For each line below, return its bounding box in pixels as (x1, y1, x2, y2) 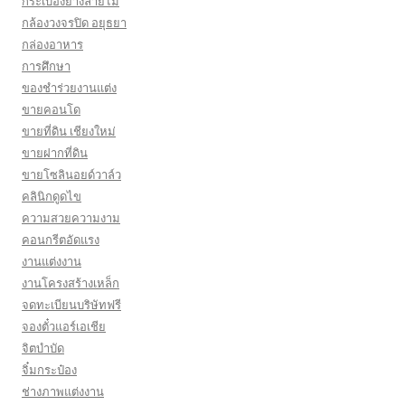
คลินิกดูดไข (22, 188, 81, 204)
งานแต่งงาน (22, 253, 81, 269)
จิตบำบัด (22, 340, 64, 356)
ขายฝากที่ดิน (22, 145, 88, 161)
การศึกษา (22, 58, 71, 74)
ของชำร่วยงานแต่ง (22, 80, 117, 96)
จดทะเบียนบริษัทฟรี (22, 297, 121, 313)
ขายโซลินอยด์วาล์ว (22, 166, 121, 183)
